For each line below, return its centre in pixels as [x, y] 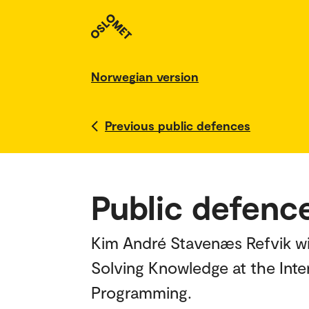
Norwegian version [145, 77]
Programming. [141, 292]
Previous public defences [178, 126]
